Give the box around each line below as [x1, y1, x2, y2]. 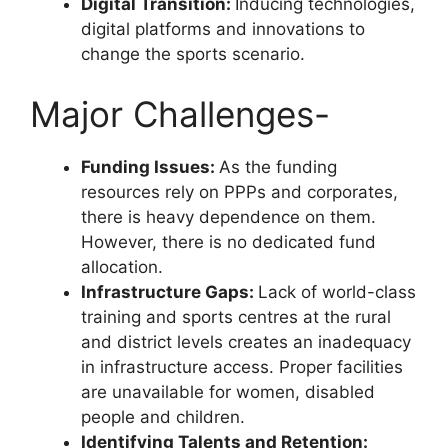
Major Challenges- [30, 92, 330, 135]
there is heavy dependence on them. [81, 206, 376, 227]
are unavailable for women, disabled [81, 381, 375, 402]
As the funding [219, 156, 337, 177]
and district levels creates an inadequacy [81, 331, 411, 352]
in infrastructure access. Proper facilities [81, 356, 403, 377]
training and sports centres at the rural [81, 306, 391, 327]
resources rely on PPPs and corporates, [81, 181, 398, 202]
